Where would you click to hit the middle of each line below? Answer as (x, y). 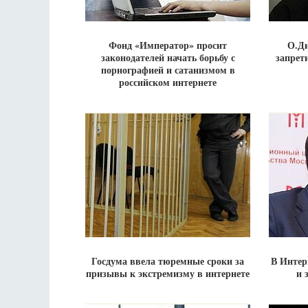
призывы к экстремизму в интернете (168, 273)
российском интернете (168, 82)
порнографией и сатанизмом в (168, 70)
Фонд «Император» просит (168, 45)
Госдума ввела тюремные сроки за (168, 261)
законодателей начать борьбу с (168, 57)
